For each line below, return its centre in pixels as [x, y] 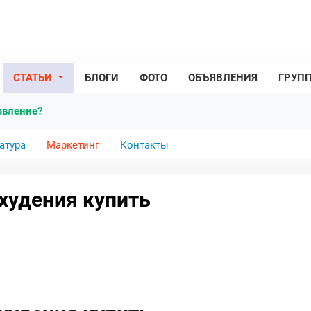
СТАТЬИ [34, 78]
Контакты [144, 145]
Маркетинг [73, 145]
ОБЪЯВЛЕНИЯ [223, 78]
